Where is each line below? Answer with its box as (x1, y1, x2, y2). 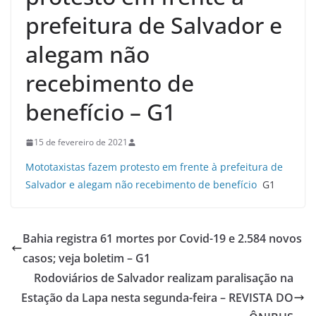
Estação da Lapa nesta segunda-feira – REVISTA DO (21, 290, 293, 305)
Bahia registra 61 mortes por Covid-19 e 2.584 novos (23, 231, 302, 246)
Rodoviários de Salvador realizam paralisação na (34, 270, 293, 286)
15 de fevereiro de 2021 (34, 136, 128, 148)
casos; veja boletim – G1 (23, 250, 150, 266)
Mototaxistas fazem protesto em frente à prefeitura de (25, 160, 283, 174)
